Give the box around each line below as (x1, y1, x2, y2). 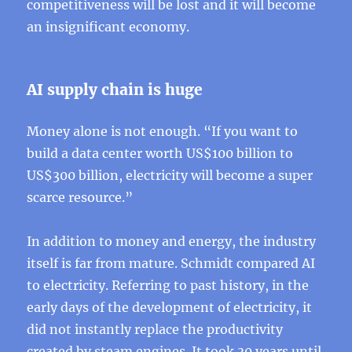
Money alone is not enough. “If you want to (27, 123, 299, 139)
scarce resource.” (27, 189, 134, 205)
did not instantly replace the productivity (27, 321, 284, 337)
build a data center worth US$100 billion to (27, 145, 294, 161)
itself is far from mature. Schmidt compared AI (27, 255, 316, 271)
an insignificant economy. (27, 19, 190, 35)
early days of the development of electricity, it (27, 299, 313, 315)
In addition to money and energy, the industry (27, 233, 317, 249)
